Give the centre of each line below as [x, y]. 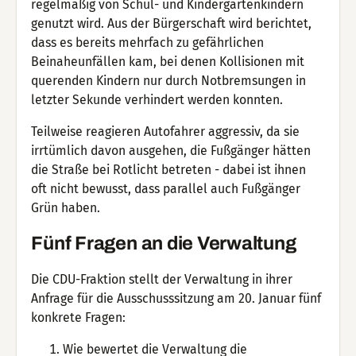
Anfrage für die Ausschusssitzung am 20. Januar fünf [176, 299]
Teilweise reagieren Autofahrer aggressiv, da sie [166, 131]
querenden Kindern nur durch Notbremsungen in [169, 80]
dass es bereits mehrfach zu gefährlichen [148, 42]
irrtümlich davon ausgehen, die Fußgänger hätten [171, 150]
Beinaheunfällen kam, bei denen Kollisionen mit [168, 61]
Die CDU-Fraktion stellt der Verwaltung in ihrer [162, 280]
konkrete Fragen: [79, 318]
